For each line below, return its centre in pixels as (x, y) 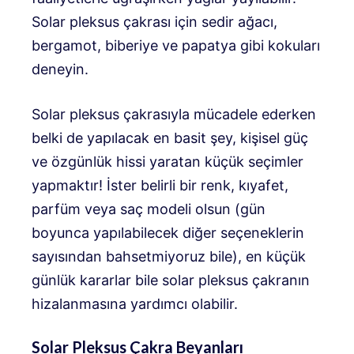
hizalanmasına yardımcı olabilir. (135, 304)
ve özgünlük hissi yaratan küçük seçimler (168, 162)
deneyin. (60, 70)
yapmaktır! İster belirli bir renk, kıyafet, (160, 186)
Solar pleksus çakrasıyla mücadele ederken (174, 115)
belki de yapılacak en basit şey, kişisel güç (170, 138)
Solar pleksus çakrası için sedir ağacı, (154, 22)
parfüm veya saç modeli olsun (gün (149, 209)
